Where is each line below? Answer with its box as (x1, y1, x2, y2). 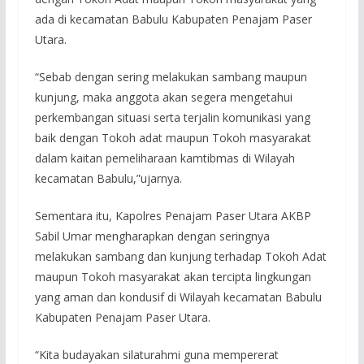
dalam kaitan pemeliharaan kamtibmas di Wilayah (34, 150, 295, 167)
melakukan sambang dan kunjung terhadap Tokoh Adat (34, 249, 327, 265)
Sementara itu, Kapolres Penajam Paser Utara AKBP (34, 208, 311, 224)
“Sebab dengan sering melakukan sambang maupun (34, 69, 307, 85)
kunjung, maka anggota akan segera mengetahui (34, 89, 292, 106)
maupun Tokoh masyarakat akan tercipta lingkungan (34, 269, 311, 285)
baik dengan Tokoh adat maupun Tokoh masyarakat (34, 130, 311, 146)
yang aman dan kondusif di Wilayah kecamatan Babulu (34, 289, 322, 305)
